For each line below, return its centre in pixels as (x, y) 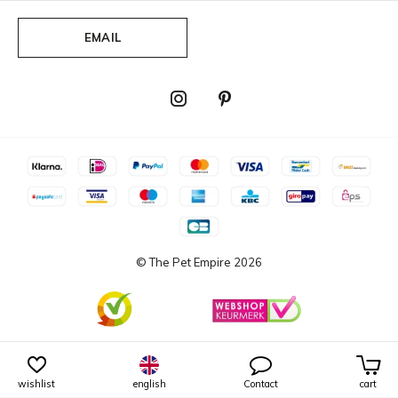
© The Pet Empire (185, 262)
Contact (261, 384)
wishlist (36, 384)
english (149, 384)
